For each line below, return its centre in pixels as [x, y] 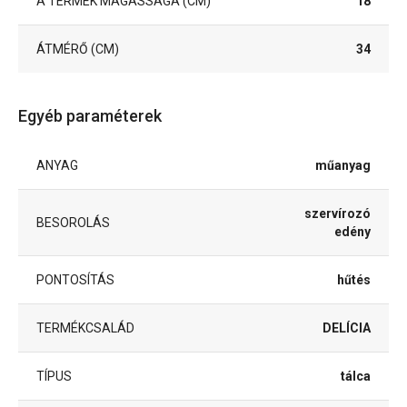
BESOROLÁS [73, 223]
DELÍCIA [347, 328]
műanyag [343, 166]
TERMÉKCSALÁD [85, 328]
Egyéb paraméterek [90, 116]
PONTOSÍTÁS [75, 280]
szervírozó [338, 214]
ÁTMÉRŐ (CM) [78, 50]
